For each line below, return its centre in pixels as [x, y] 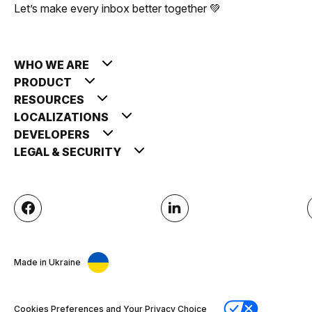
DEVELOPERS [53, 134]
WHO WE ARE [53, 64]
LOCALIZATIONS [62, 117]
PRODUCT [44, 82]
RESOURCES [50, 99]
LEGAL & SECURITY [69, 151]
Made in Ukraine [47, 263]
